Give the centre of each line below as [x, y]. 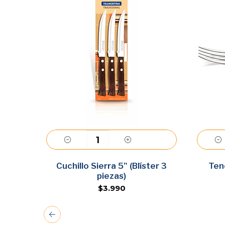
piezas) [111, 176]
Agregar [111, 165]
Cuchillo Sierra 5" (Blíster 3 [111, 166]
